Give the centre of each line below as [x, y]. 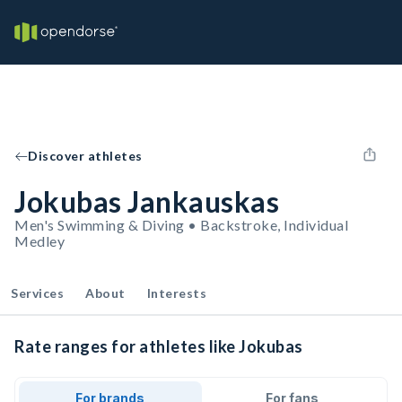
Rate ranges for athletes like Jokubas [159, 346]
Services [37, 293]
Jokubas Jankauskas [147, 201]
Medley [39, 241]
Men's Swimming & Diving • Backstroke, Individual [181, 225]
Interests [176, 293]
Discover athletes [85, 156]
